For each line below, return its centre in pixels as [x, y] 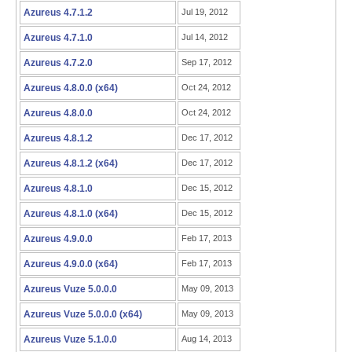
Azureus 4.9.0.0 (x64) [71, 264]
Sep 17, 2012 [207, 62]
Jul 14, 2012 [205, 37]
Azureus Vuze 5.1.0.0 [70, 339]
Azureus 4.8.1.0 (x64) [71, 214]
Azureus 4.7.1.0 [58, 38]
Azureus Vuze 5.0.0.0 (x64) [83, 314]
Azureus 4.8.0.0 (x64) [71, 88]
